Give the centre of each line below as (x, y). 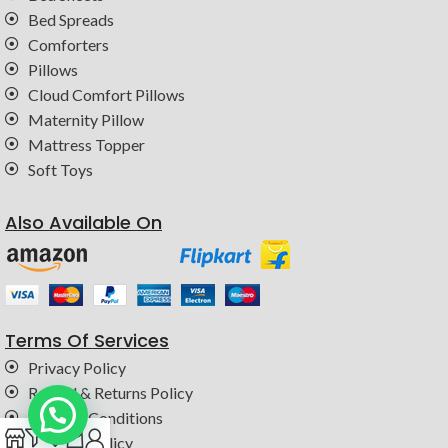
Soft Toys (60, 169)
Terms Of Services (87, 340)
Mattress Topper (86, 144)
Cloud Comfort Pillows (106, 94)
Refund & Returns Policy (110, 392)
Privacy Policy (76, 367)
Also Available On (83, 222)
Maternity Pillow (85, 119)
